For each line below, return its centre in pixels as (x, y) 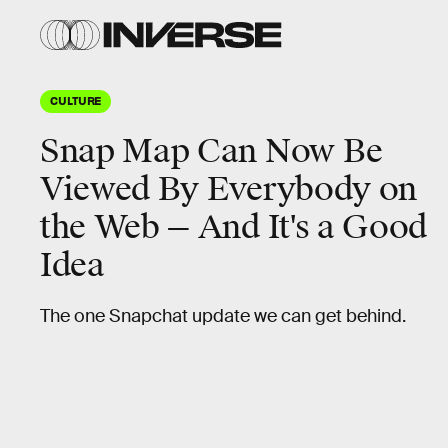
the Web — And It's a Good (233, 227)
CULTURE (76, 100)
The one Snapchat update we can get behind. (223, 316)
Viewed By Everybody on (228, 189)
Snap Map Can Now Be (211, 151)
